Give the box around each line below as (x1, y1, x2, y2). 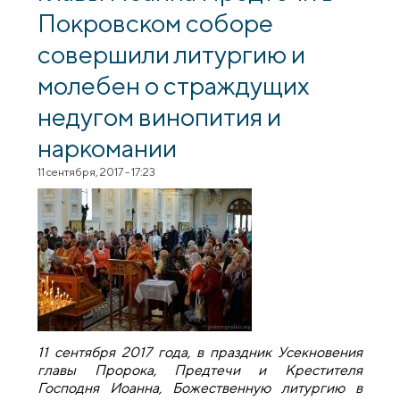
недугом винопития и (37, 100, 282, 131)
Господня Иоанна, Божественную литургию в (37, 379, 362, 397)
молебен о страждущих (37, 69, 311, 100)
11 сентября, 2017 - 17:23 (37, 164, 156, 179)
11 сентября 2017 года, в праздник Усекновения (37, 344, 362, 362)
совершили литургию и (37, 37, 306, 69)
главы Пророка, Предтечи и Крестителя (37, 362, 362, 379)
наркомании (37, 131, 178, 162)
